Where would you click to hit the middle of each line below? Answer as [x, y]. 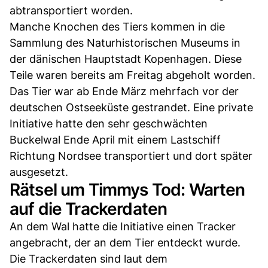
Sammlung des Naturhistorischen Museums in [125, 42]
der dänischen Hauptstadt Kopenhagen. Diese [126, 59]
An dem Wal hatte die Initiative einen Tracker [123, 226]
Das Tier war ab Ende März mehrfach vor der [124, 91]
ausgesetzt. [39, 172]
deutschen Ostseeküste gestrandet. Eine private [131, 107]
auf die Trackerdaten [89, 208]
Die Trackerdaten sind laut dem [89, 258]
